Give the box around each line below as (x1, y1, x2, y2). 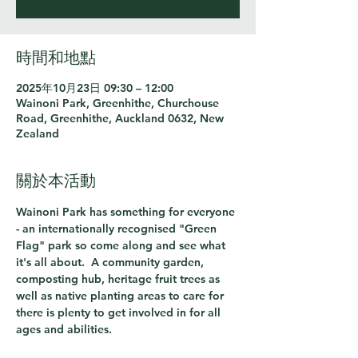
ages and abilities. (16, 322, 118, 336)
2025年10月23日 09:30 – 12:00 (16, 81, 173, 95)
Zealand (16, 126, 59, 141)
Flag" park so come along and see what (16, 238, 229, 253)
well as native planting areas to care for (16, 288, 227, 303)
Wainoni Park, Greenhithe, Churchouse (16, 96, 219, 110)
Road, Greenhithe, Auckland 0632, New (16, 111, 224, 125)
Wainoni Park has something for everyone (16, 205, 238, 219)
